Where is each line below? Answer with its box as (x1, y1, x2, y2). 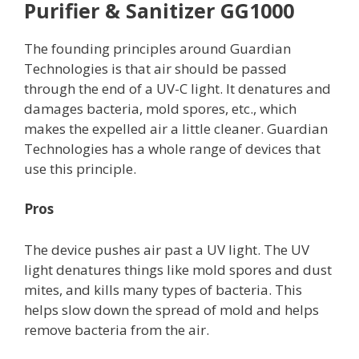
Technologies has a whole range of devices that (24, 139, 321, 158)
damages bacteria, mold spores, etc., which (24, 99, 296, 118)
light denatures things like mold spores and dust (24, 260, 332, 279)
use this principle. (24, 159, 136, 178)
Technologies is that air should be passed (24, 58, 287, 78)
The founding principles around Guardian (24, 38, 291, 58)
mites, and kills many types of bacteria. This (24, 280, 302, 299)
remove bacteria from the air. (24, 320, 209, 339)
